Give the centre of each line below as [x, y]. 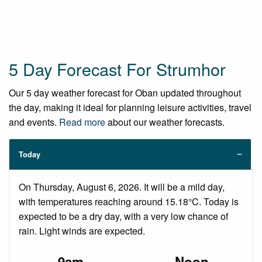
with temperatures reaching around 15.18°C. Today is [129, 202]
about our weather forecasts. [165, 122]
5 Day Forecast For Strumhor [117, 69]
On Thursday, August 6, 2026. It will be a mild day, [122, 187]
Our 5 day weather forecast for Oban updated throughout [125, 93]
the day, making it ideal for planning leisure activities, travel [130, 108]
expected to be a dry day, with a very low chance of [123, 216]
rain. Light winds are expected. [82, 231]
